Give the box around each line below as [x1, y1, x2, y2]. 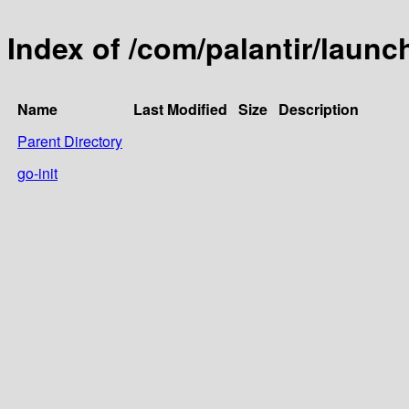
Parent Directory [17, 130, 122, 152]
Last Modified [133, 98, 227, 120]
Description [278, 98, 359, 120]
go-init [17, 162, 58, 184]
